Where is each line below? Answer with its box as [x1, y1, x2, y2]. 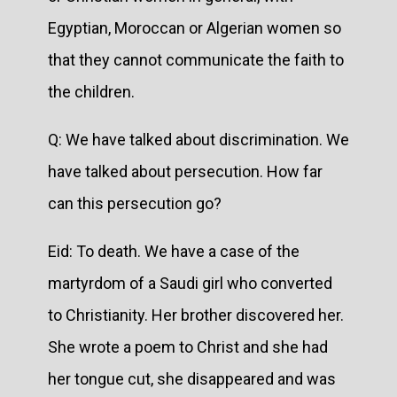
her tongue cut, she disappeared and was [48, 369, 336, 388]
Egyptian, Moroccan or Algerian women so [48, 18, 341, 37]
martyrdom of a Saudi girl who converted [48, 273, 332, 292]
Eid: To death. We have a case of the [48, 241, 300, 261]
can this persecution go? [48, 193, 225, 213]
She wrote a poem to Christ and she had [48, 337, 328, 356]
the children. [48, 82, 135, 101]
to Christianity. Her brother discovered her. [48, 305, 344, 324]
